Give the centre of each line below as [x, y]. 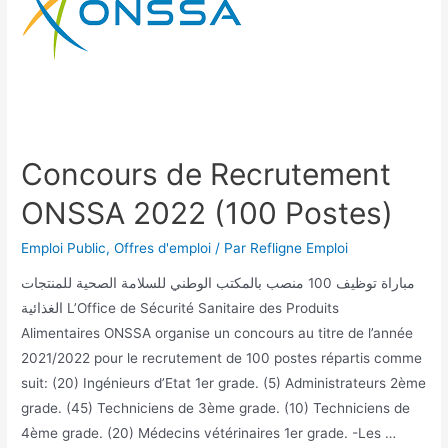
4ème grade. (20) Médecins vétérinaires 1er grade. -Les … [209, 433]
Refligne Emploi [299, 247]
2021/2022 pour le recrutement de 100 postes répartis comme [222, 358]
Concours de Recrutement [206, 173]
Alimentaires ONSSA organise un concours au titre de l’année [217, 333]
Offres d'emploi [163, 247]
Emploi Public [64, 247]
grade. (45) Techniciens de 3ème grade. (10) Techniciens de [216, 408]
